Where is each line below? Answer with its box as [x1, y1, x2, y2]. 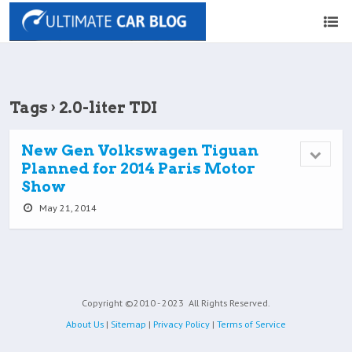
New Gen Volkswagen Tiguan [21, 141, 258, 159]
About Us [66, 318, 104, 331]
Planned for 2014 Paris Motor [21, 159, 255, 178]
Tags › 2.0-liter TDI [9, 98, 157, 117]
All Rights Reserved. [186, 297, 270, 309]
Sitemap [111, 318, 146, 331]
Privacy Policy [153, 318, 210, 331]
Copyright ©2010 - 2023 [82, 297, 186, 309]
